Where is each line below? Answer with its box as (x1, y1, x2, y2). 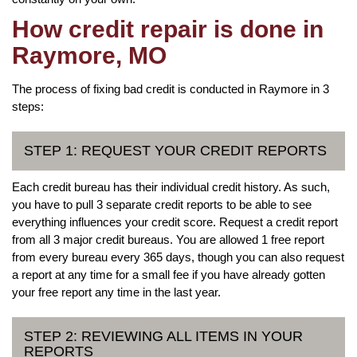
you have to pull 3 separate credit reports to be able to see (12, 197, 312, 211)
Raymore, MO (12, 41, 167, 69)
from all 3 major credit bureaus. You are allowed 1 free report (12, 232, 324, 246)
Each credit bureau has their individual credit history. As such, (12, 179, 330, 194)
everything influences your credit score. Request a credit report (12, 214, 338, 229)
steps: (12, 99, 44, 113)
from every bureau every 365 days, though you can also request (12, 249, 344, 264)
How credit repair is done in (12, 15, 324, 42)
